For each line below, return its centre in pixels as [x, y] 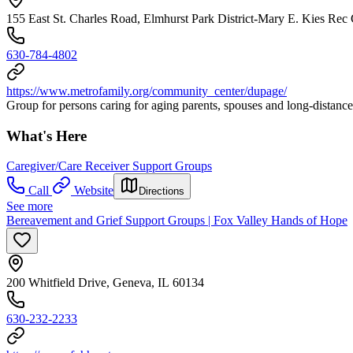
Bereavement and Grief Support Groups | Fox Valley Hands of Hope [177, 221]
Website [94, 191]
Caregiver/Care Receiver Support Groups [109, 166]
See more [30, 206]
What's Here [46, 136]
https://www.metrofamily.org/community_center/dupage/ [147, 91]
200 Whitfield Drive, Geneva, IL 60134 [105, 283]
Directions [162, 191]
